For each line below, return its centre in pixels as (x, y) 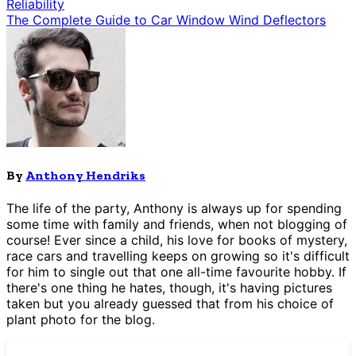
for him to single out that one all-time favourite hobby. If (176, 271)
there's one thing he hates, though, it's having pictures (169, 287)
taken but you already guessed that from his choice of (170, 303)
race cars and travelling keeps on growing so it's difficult (178, 255)
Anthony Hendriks (85, 175)
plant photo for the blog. (81, 319)
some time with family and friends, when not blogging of (177, 224)
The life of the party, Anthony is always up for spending (174, 208)
